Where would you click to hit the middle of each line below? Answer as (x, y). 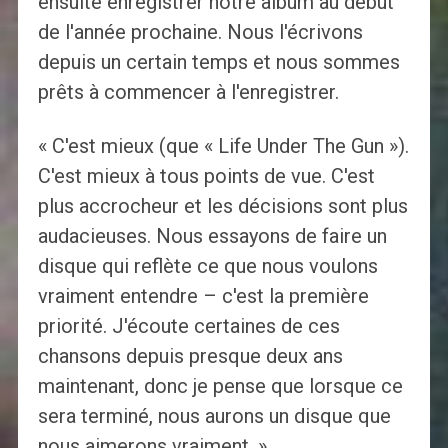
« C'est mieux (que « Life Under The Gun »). (223, 145)
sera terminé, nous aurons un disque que (214, 415)
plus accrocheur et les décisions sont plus (222, 205)
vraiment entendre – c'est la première (203, 295)
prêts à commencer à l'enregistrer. (188, 91)
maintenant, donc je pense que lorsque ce (220, 385)
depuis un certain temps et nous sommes (218, 61)
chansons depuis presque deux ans (190, 355)
